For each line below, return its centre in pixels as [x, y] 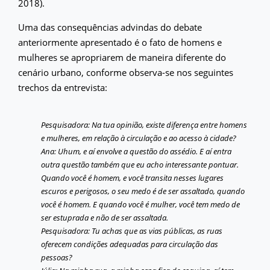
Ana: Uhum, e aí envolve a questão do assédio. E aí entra [137, 151]
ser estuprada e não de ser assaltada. [105, 217]
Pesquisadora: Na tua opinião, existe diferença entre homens [144, 124]
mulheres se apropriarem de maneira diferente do [122, 57]
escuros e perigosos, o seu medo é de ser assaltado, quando [143, 191]
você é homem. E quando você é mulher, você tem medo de [141, 204]
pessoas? [57, 257]
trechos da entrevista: [63, 87]
